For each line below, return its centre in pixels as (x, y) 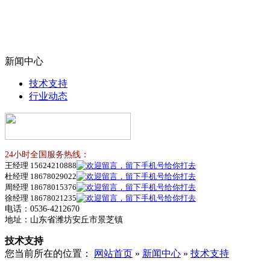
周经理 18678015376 (41, 187)
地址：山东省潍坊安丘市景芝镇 (64, 220)
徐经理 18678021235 (41, 198)
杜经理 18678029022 (41, 176)
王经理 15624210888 (41, 165)
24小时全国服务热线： (47, 155)
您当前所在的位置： (49, 253)
